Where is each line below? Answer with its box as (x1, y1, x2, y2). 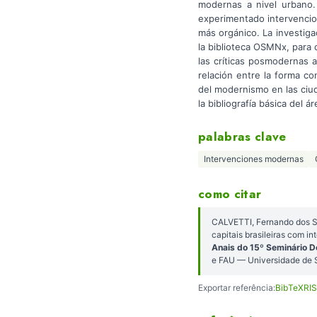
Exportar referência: (198, 282, 275, 293)
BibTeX (275, 282, 304, 293)
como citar (198, 185, 262, 202)
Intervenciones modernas (204, 154, 304, 165)
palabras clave (198, 128, 287, 146)
